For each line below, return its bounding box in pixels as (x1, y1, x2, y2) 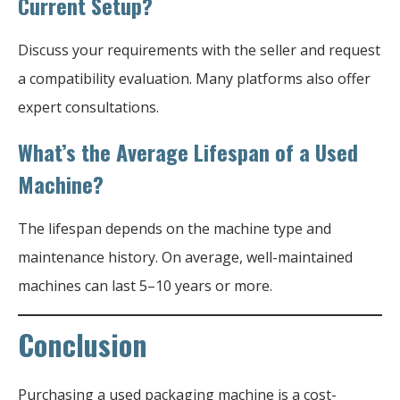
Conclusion (18, 322, 147, 365)
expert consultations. (18, 96, 159, 117)
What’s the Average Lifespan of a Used (18, 135, 358, 168)
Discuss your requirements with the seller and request (18, 39, 380, 60)
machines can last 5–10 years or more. (18, 275, 272, 296)
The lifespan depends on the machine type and (18, 218, 331, 238)
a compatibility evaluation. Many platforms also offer (18, 68, 371, 88)
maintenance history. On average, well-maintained (18, 246, 353, 267)
